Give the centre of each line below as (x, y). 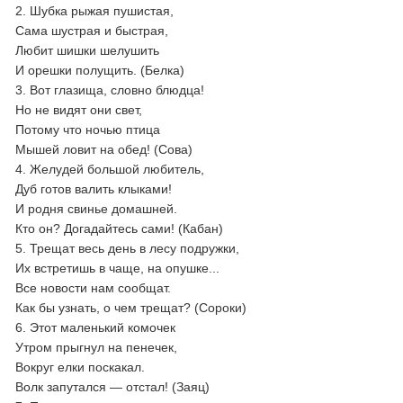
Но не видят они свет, (79, 110)
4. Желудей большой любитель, (110, 169)
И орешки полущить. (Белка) (100, 70)
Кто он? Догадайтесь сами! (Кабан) (120, 228)
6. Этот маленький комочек (96, 327)
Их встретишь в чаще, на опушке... (118, 268)
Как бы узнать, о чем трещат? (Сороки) (131, 308)
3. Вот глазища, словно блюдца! (110, 90)
